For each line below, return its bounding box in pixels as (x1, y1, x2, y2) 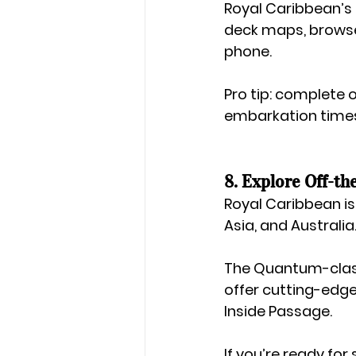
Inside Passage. (224, 300, 332, 321)
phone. (224, 41, 272, 61)
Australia (291, 215, 354, 235)
